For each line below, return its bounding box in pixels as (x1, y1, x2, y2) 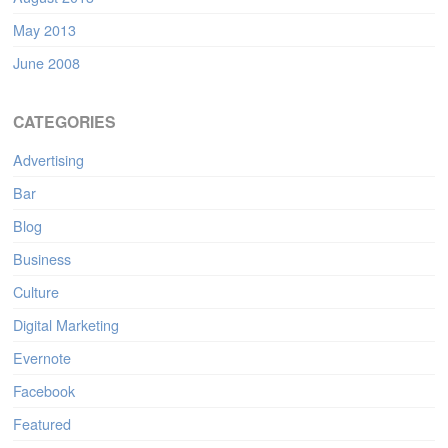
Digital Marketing (13, 314, 120, 336)
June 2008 (13, 52, 81, 74)
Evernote (13, 347, 72, 369)
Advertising (13, 149, 85, 171)
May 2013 (13, 19, 77, 41)
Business (13, 248, 72, 270)
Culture (13, 281, 60, 303)
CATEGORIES (13, 110, 117, 134)
